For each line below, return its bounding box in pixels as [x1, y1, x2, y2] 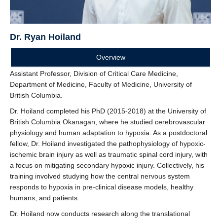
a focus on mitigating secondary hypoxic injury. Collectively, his [10, 161, 204, 170]
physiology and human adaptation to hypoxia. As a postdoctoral [10, 129, 207, 137]
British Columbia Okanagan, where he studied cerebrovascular [10, 118, 205, 126]
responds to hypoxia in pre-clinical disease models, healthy [10, 183, 193, 191]
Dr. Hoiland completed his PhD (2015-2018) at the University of [10, 107, 206, 115]
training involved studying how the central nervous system [10, 172, 190, 181]
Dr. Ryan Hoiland [10, 32, 81, 42]
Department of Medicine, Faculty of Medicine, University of [10, 80, 192, 89]
